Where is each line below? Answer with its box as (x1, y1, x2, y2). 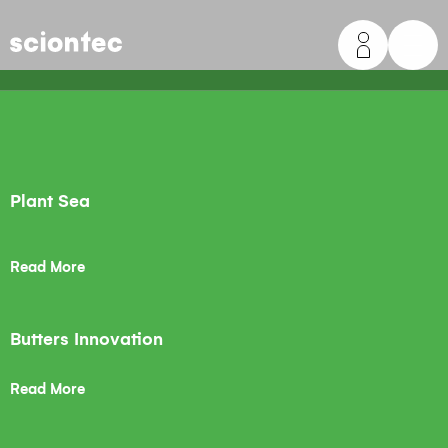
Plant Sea (10, 191, 90, 212)
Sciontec (10, 34, 75, 53)
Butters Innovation (10, 329, 163, 350)
